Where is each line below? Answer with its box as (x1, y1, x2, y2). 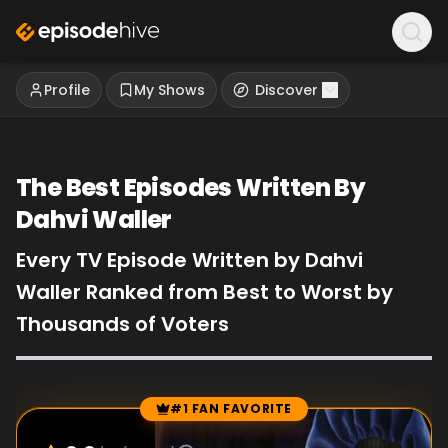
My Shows (134, 80, 205, 100)
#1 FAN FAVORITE (170, 400, 292, 417)
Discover (255, 80, 318, 100)
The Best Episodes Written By (16, 171, 366, 204)
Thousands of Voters (16, 310, 229, 338)
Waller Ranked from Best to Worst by (16, 278, 393, 306)
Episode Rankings (15, 407, 150, 430)
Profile (44, 80, 90, 100)
